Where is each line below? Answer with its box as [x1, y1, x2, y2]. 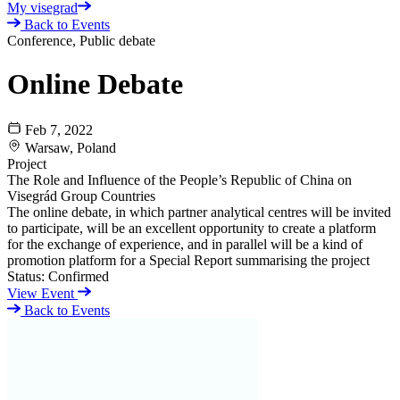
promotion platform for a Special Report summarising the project [7, 252, 370, 268]
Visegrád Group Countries [7, 187, 155, 204]
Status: [7, 268, 45, 284]
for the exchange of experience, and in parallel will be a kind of [7, 236, 362, 252]
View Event [7, 285, 78, 301]
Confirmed [48, 268, 109, 284]
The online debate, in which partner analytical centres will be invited [7, 204, 391, 220]
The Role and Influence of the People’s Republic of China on [7, 171, 352, 187]
